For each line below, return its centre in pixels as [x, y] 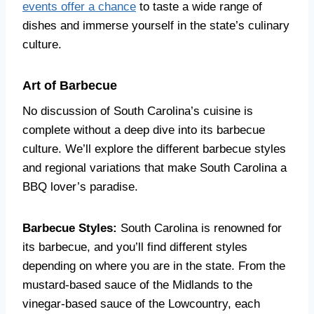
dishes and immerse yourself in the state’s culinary [156, 26]
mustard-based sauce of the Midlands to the [137, 285]
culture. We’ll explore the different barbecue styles [154, 149]
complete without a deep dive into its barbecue [144, 130]
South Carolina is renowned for [199, 228]
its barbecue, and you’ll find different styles [135, 247]
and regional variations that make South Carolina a [155, 168]
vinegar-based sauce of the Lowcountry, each [141, 304]
